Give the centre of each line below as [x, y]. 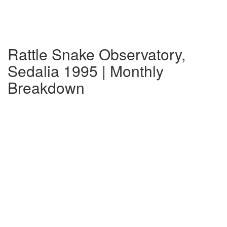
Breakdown [46, 87]
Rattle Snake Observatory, [97, 54]
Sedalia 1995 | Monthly [86, 71]
